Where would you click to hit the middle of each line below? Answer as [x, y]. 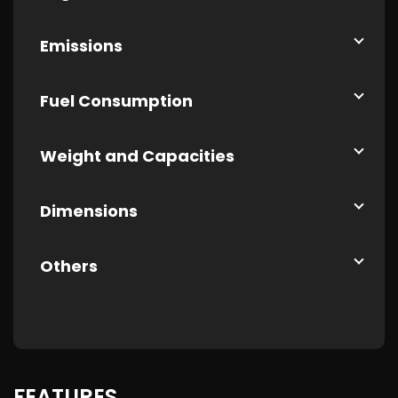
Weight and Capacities [137, 156]
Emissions [81, 46]
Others [69, 266]
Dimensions [89, 211]
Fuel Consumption [116, 101]
